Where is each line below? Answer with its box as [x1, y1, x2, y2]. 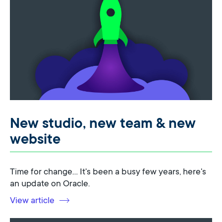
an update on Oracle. [10, 176, 90, 189]
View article [10, 193, 55, 206]
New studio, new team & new [10, 112, 196, 132]
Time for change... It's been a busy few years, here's [10, 165, 206, 177]
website [10, 128, 60, 148]
